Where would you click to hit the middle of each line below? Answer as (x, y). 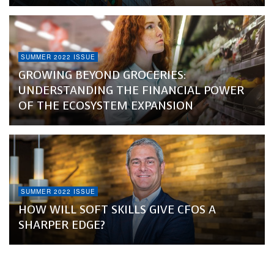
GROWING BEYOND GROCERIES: (102, 75)
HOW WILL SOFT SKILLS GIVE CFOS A (117, 210)
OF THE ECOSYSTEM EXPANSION (106, 106)
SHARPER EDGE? (62, 225)
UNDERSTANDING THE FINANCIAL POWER (131, 91)
